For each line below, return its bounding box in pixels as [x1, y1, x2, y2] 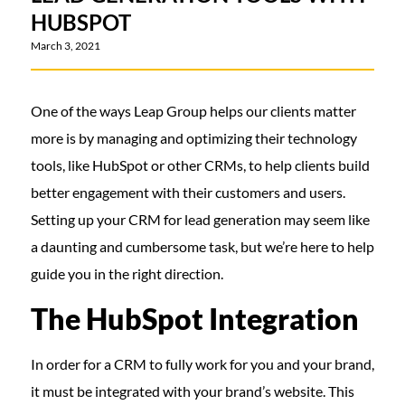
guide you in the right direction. [30, 265, 223, 282]
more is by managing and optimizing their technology [30, 129, 357, 146]
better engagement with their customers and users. [30, 184, 345, 201]
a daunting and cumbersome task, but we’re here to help [30, 238, 374, 255]
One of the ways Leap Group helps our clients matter [30, 102, 356, 119]
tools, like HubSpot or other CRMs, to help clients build [30, 156, 370, 174]
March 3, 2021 [30, 39, 100, 52]
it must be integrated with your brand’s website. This [30, 382, 354, 400]
